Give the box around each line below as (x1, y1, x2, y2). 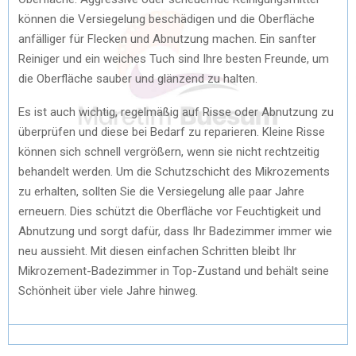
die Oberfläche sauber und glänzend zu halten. (18, 71, 257, 86)
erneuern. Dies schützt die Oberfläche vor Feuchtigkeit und (18, 203, 321, 219)
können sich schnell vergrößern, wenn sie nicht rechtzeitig (18, 144, 319, 159)
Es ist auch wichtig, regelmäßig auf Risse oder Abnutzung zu (18, 104, 334, 119)
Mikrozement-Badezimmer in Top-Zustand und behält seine (18, 263, 329, 278)
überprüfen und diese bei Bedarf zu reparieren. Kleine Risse (18, 124, 325, 139)
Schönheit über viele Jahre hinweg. (18, 283, 198, 298)
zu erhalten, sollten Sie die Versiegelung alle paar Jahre (18, 184, 304, 199)
